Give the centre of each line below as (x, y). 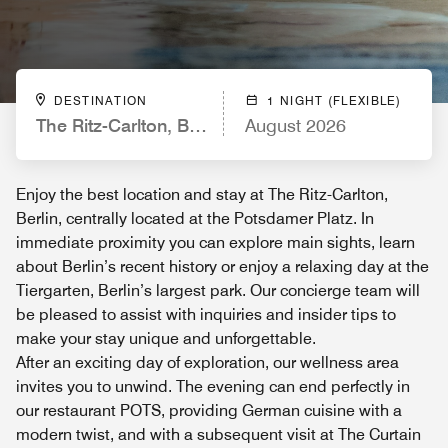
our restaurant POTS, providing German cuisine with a (209, 410)
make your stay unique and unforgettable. (166, 338)
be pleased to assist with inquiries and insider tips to (206, 314)
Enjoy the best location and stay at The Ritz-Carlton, (202, 194)
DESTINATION (101, 100)
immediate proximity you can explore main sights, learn (215, 242)
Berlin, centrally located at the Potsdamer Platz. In (195, 218)
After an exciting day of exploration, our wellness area (207, 362)
